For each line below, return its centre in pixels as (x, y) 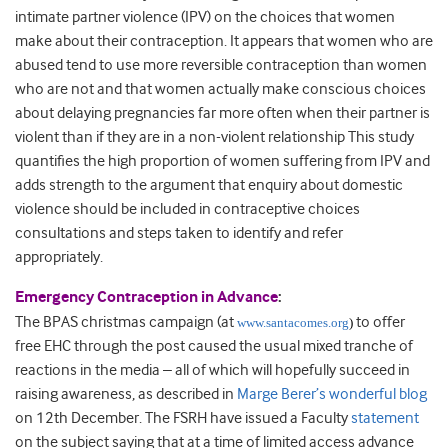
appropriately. (59, 257)
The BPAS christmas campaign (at (126, 322)
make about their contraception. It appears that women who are (224, 41)
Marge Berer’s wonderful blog (332, 394)
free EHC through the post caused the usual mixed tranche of (214, 346)
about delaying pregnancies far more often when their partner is (222, 113)
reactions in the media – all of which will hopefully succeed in (212, 370)
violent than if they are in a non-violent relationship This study (214, 137)
